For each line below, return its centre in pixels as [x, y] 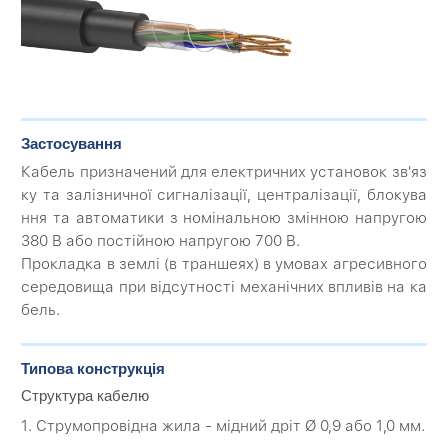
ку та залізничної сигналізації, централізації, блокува [224, 195]
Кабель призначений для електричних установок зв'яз [224, 172]
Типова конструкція [93, 368]
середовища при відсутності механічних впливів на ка [224, 287]
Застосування [72, 143]
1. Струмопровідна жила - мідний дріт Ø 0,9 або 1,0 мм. [223, 426]
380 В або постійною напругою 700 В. [161, 241]
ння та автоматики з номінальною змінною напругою [224, 218]
